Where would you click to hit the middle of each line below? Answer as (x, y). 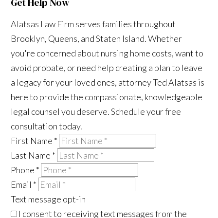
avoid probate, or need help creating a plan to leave (107, 67)
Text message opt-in (48, 199)
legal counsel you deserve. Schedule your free (96, 111)
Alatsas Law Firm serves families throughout (93, 24)
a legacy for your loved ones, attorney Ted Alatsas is (108, 82)
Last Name (32, 155)
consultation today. (47, 126)
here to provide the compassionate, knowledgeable (107, 97)
